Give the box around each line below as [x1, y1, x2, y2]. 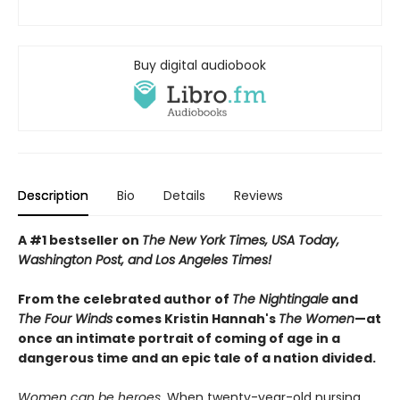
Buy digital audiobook [134, 56, 266, 74]
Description [18, 187, 88, 205]
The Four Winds [18, 310, 112, 329]
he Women [286, 310, 354, 329]
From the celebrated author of [18, 290, 232, 309]
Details [163, 187, 205, 205]
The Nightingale [232, 290, 329, 309]
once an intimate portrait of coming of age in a [18, 329, 340, 348]
